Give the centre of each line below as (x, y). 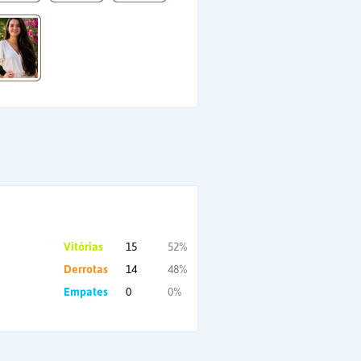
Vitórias (83, 247)
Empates (86, 292)
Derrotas (86, 269)
